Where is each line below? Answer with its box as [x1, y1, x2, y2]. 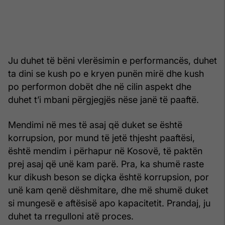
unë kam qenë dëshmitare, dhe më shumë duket [8, 184, 208, 195]
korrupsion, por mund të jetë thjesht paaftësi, [8, 132, 195, 143]
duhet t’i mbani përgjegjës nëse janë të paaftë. [8, 94, 199, 105]
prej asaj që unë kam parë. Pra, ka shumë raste [8, 158, 204, 169]
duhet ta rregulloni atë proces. [8, 210, 134, 221]
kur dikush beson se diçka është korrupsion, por [8, 171, 209, 182]
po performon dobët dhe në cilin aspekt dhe [8, 81, 191, 92]
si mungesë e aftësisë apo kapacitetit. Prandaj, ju [8, 197, 210, 208]
